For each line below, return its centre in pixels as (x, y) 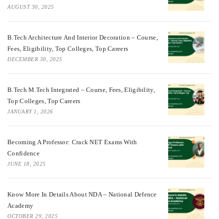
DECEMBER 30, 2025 (35, 59)
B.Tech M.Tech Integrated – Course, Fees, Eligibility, (81, 89)
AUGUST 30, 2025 (31, 7)
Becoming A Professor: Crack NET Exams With (72, 142)
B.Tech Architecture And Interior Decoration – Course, (83, 37)
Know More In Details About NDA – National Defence (82, 194)
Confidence (23, 153)
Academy (21, 205)
